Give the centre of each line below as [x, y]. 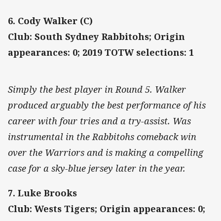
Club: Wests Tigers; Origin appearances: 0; [107, 209]
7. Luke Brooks [42, 193]
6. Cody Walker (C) [50, 21]
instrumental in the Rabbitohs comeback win [102, 137]
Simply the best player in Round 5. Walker [97, 90]
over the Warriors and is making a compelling [106, 153]
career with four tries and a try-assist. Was [99, 121]
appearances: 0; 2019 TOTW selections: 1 [101, 53]
